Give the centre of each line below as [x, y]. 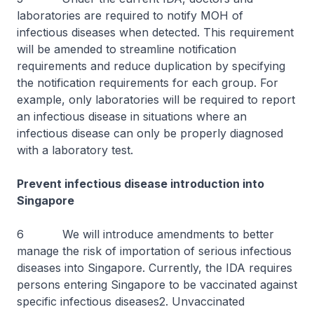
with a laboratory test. [77, 150]
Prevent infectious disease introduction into [141, 184]
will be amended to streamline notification [127, 49]
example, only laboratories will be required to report [156, 100]
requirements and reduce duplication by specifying [151, 66]
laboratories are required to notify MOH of [130, 15]
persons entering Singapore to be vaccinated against [157, 285]
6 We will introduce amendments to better [145, 234]
